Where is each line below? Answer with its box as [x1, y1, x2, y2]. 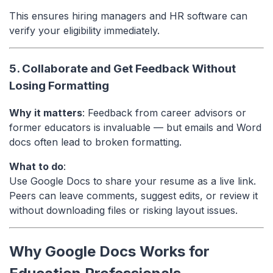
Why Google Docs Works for [9, 243, 210, 261]
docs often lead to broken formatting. [9, 136, 182, 149]
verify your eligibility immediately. [9, 24, 160, 37]
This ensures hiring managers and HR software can [9, 9, 247, 22]
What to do [9, 160, 63, 173]
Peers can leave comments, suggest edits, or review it [9, 190, 258, 202]
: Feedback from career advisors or [82, 107, 246, 119]
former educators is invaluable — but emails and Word [9, 121, 261, 134]
